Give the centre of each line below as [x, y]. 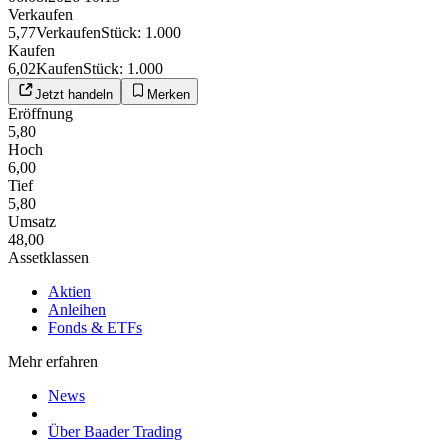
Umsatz [32, 221]
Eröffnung [40, 113]
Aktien [69, 291]
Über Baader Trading [115, 431]
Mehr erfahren [53, 361]
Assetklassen [48, 257]
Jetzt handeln [74, 94]
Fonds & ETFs [95, 327]
